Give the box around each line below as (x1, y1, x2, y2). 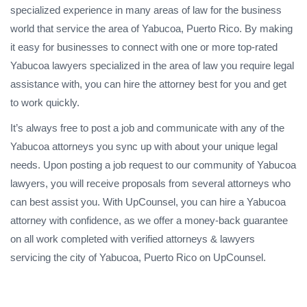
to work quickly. (10, 96, 79, 108)
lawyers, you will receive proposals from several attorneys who (10, 177, 291, 189)
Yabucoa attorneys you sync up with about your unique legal (10, 140, 278, 152)
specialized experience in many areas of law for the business (10, 3, 282, 16)
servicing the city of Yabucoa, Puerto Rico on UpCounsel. (10, 251, 266, 263)
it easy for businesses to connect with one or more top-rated (10, 40, 278, 53)
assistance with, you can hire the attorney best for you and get (10, 77, 286, 90)
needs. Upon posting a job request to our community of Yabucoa (10, 158, 296, 171)
